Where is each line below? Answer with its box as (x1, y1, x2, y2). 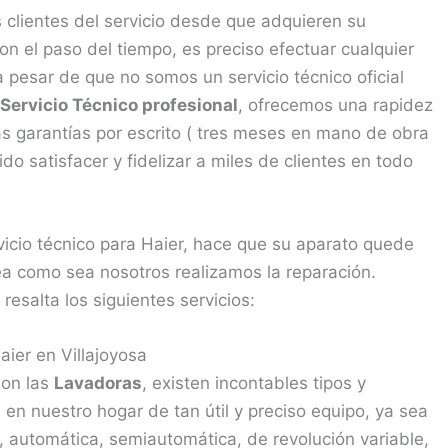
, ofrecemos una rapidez (238, 94, 433, 115)
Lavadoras (54, 373, 142, 394)
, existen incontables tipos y (142, 373, 366, 394)
